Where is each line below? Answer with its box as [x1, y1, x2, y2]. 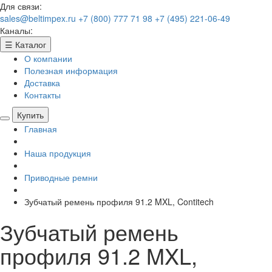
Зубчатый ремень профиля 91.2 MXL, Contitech [24, 195, 214, 208]
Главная [24, 123, 57, 135]
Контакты [24, 89, 61, 101]
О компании [24, 52, 72, 64]
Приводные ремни [24, 171, 98, 183]
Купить [17, 109, 44, 121]
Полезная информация [24, 64, 118, 76]
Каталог [15, 38, 46, 50]
